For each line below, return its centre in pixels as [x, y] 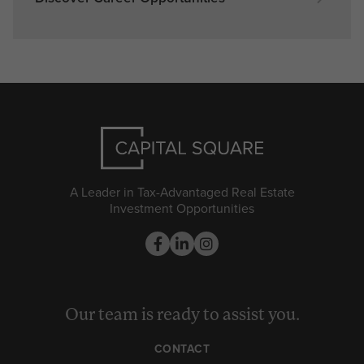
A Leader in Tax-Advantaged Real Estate [182, 192]
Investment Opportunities [182, 208]
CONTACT [182, 349]
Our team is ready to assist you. [182, 316]
